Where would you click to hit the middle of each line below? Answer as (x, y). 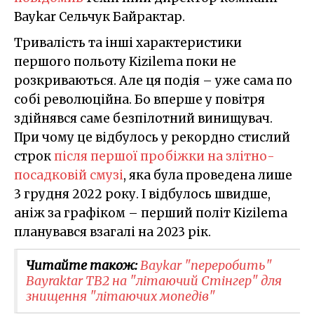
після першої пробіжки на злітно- (164, 156)
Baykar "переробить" (206, 265)
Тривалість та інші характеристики (128, 42)
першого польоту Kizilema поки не (125, 61)
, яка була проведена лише (208, 175)
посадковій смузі (69, 175)
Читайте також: (83, 265)
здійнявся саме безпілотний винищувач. (143, 118)
